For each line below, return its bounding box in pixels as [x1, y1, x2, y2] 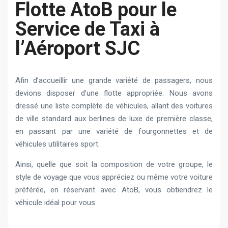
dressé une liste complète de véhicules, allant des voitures [15, 101, 213, 111]
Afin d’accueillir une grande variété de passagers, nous [15, 76, 213, 85]
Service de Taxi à [15, 18, 160, 41]
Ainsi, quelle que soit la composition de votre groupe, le [15, 160, 213, 169]
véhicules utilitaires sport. [15, 139, 100, 149]
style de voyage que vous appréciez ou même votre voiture [15, 173, 213, 182]
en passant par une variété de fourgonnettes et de [15, 127, 213, 136]
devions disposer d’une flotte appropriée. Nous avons [15, 89, 213, 98]
